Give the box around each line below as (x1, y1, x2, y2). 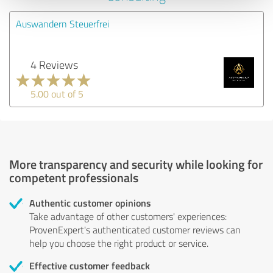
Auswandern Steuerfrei (16, 16, 109, 30)
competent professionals (9, 168, 138, 186)
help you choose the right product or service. (29, 236, 208, 250)
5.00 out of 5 (30, 87, 83, 101)
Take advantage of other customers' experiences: (29, 209, 227, 223)
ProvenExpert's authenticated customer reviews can (29, 222, 241, 236)
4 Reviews (30, 57, 78, 72)
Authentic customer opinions (29, 195, 151, 210)
